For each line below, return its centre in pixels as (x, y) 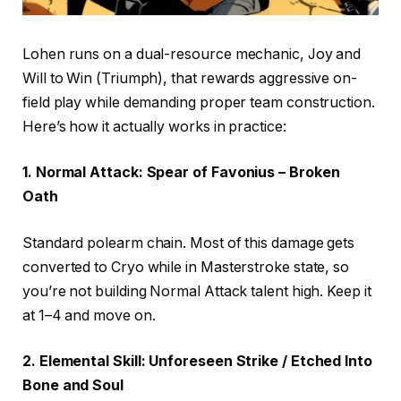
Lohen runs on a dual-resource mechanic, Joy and (192, 54)
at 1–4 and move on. (89, 315)
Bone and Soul (73, 386)
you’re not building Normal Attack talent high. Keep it (197, 291)
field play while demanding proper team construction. (199, 102)
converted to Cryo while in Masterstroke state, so (186, 267)
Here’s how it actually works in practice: (154, 126)
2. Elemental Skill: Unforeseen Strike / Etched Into (197, 362)
